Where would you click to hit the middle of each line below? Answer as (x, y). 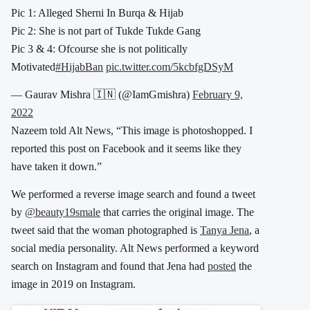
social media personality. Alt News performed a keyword (135, 248)
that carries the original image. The (177, 212)
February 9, (218, 95)
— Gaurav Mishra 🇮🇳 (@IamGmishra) (102, 95)
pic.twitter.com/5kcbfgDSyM (170, 67)
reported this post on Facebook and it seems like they (126, 149)
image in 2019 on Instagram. (73, 284)
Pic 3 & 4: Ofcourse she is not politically (99, 49)
